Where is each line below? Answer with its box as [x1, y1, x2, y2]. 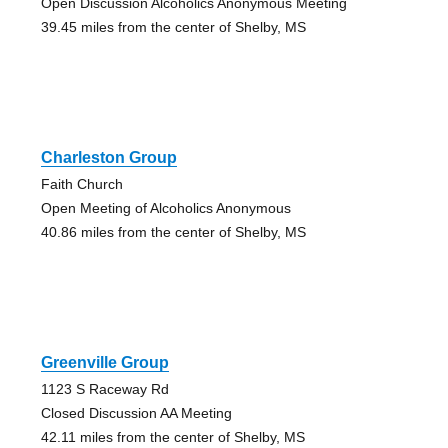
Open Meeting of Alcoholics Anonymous [40, 199, 291, 216]
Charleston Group [40, 148, 177, 166]
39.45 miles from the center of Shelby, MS [40, 18, 306, 35]
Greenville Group [40, 353, 169, 371]
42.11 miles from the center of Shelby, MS [40, 428, 305, 445]
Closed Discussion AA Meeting [40, 404, 232, 421]
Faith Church [40, 175, 123, 192]
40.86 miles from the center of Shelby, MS [40, 223, 306, 240]
